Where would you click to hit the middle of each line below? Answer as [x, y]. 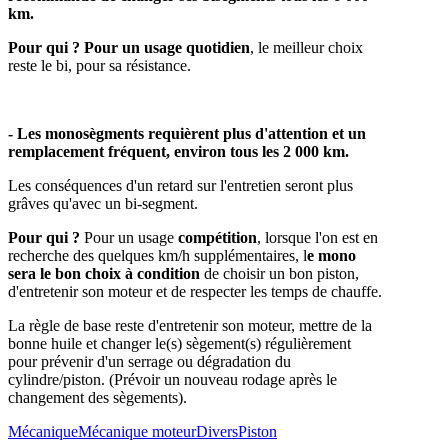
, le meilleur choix [306, 47]
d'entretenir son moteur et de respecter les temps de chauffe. [195, 291]
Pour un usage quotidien [167, 47]
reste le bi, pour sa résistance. [101, 65]
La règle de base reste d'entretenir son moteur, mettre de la [190, 325]
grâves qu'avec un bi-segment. [103, 203]
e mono [331, 255]
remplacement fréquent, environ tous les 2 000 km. [178, 151]
